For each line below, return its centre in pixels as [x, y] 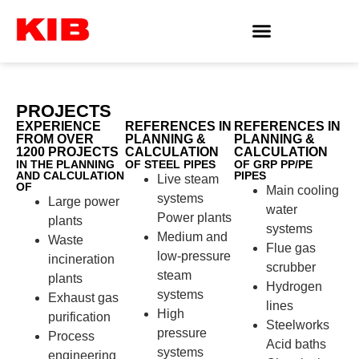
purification [79, 317]
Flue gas [291, 248]
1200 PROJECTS [67, 151]
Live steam [188, 179]
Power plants [194, 217]
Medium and [192, 236]
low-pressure [194, 256]
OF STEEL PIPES [170, 164]
